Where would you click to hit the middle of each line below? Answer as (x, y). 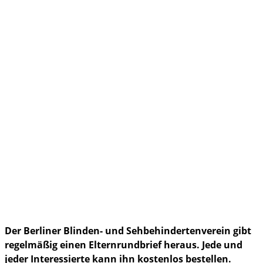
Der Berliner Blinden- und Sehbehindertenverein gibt (128, 231)
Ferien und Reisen (72, 41)
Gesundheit (57, 19)
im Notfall (44, 69)
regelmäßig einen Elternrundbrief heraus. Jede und (124, 245)
